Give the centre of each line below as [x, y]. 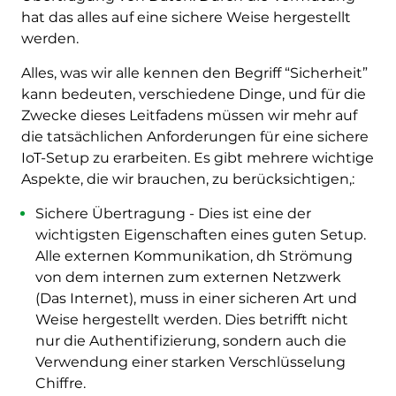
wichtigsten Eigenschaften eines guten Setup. [200, 234]
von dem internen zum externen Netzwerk [188, 277]
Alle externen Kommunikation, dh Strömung [194, 255]
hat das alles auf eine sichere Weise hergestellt [186, 17]
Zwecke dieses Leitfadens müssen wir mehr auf [189, 115]
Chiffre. [60, 383]
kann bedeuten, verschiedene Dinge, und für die [193, 94]
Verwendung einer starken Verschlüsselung [190, 362]
